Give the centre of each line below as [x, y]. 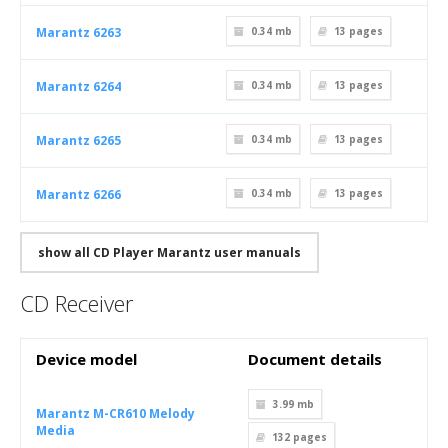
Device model [86, 359]
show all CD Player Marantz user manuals [169, 252]
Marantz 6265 [78, 140]
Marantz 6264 [78, 86]
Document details [315, 359]
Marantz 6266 [78, 194]
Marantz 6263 [78, 32]
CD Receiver [76, 303]
